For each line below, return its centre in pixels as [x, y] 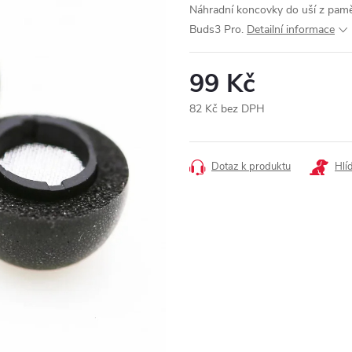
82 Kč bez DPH [227, 109]
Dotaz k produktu [251, 167]
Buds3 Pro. [216, 30]
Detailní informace [291, 30]
